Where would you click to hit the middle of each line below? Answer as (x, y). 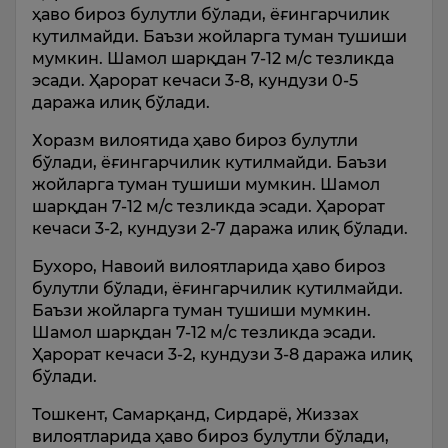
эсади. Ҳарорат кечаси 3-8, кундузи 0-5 (195, 80)
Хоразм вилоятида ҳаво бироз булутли (195, 140)
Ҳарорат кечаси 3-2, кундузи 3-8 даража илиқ (222, 354)
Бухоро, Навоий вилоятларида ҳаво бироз (209, 266)
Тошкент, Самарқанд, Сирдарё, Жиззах (195, 414)
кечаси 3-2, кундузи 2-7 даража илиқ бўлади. (222, 228)
